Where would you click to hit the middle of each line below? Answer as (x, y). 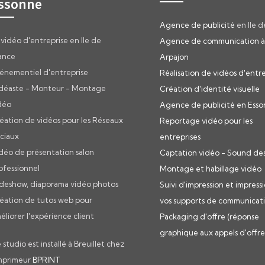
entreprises (180, 136)
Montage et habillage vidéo (211, 168)
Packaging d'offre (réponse (209, 216)
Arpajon (174, 56)
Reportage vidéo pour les (206, 120)
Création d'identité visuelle (210, 88)
